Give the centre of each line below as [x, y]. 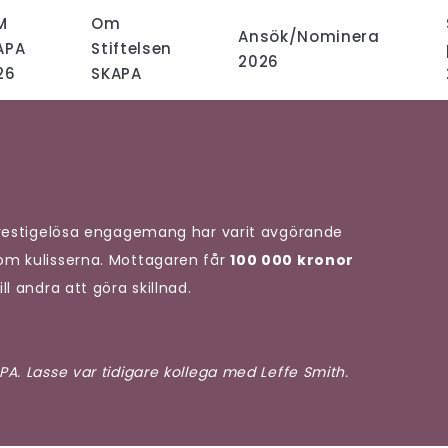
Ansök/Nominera [309, 36]
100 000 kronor [292, 260]
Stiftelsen [132, 48]
